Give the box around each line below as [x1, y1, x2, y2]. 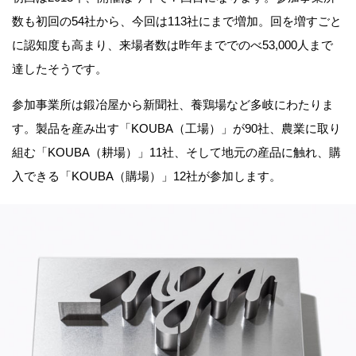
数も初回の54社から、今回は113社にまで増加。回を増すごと [12, 14, 342, 29]
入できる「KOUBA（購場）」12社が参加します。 [12, 169, 281, 184]
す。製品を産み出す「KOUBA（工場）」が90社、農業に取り [12, 122, 341, 136]
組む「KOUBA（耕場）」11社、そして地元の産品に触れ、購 [12, 145, 341, 160]
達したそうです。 [12, 62, 107, 76]
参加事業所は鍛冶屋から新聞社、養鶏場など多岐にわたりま [12, 98, 334, 112]
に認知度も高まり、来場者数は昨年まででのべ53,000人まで [12, 38, 333, 52]
